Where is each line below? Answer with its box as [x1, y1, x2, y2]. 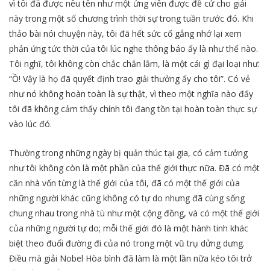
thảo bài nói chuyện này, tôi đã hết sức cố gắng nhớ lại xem [9, 27, 242, 39]
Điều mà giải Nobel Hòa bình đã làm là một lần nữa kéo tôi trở [9, 252, 252, 264]
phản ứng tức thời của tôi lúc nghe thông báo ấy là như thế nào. [9, 42, 258, 54]
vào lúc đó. [9, 118, 52, 130]
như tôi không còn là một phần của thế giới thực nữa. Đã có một [9, 162, 260, 174]
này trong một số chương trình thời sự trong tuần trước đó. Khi [9, 12, 254, 24]
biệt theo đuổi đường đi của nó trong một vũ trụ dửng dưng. [9, 237, 245, 249]
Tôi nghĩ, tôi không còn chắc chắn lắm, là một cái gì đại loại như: [9, 57, 260, 69]
